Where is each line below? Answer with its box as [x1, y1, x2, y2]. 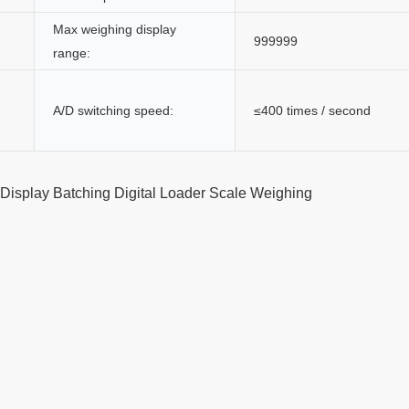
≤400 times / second [254, 102, 371, 118]
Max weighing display [53, 21, 176, 37]
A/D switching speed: [53, 102, 173, 118]
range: [53, 45, 90, 60]
